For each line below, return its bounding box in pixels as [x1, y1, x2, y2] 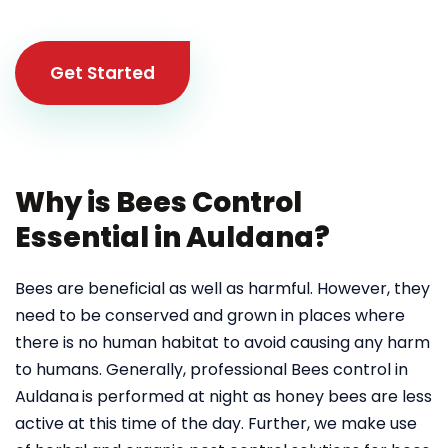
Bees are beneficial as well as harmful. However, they [15, 277, 430, 300]
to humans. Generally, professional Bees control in [15, 358, 408, 381]
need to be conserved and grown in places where [15, 304, 405, 327]
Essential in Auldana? [15, 218, 330, 257]
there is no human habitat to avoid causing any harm [15, 331, 430, 354]
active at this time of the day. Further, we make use [15, 412, 417, 435]
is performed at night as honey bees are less [82, 385, 432, 408]
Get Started [50, 61, 155, 85]
